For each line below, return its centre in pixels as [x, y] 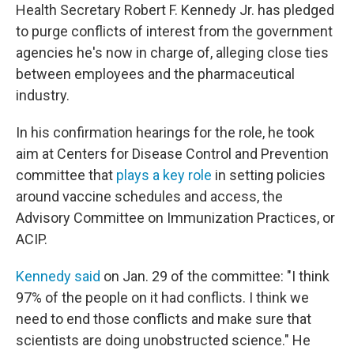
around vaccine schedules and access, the [149, 196]
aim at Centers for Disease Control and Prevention [172, 154]
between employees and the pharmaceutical [155, 74]
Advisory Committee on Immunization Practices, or [175, 218]
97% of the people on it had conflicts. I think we [162, 298]
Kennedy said [58, 276]
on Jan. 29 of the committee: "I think [215, 276]
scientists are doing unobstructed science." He [163, 340]
